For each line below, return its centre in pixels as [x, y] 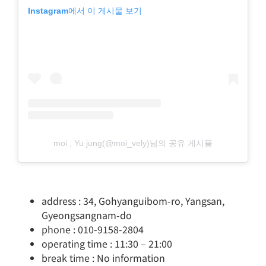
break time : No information [103, 257]
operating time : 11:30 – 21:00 [107, 243]
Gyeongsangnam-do [87, 215]
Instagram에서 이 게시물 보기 [85, 11]
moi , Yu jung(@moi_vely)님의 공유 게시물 [133, 143]
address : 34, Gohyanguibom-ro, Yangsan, [133, 200]
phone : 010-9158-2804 [93, 229]
